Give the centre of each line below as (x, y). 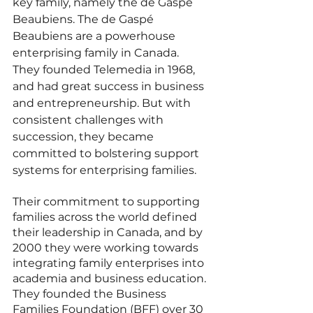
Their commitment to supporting (108, 201)
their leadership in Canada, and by (109, 232)
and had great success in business (110, 86)
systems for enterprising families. (106, 170)
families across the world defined (106, 217)
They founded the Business (91, 293)
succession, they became (85, 136)
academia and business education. (111, 278)
